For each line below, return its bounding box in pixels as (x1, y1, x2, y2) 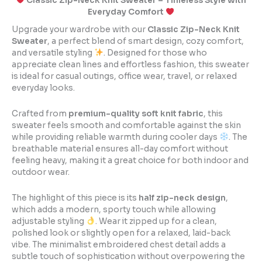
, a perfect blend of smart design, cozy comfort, (47, 36, 244, 46)
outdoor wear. (12, 167, 70, 177)
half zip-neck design (139, 192, 226, 203)
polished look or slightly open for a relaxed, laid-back (12, 227, 230, 238)
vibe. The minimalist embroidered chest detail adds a (12, 239, 226, 250)
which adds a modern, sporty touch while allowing (12, 204, 216, 215)
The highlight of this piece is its (12, 192, 139, 203)
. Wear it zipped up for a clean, (95, 216, 217, 226)
